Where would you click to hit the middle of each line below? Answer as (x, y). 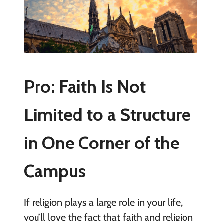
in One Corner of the (101, 142)
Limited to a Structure (107, 114)
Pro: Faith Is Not (84, 86)
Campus (55, 170)
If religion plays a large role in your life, (103, 202)
